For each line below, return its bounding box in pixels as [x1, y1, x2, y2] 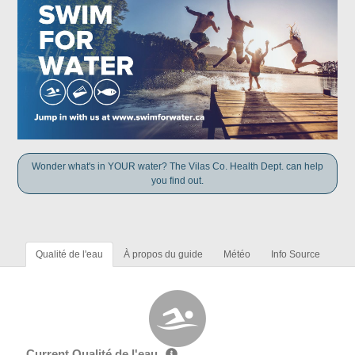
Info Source [270, 249, 320, 261]
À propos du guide [123, 249, 203, 261]
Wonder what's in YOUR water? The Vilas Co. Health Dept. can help [32, 161, 323, 173]
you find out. [151, 175, 204, 187]
